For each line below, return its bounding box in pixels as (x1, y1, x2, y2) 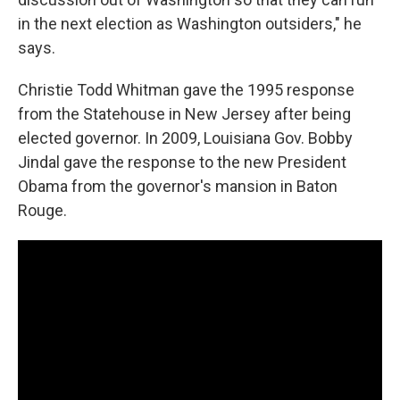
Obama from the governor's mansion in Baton (18, 176, 337, 196)
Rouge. (18, 200, 67, 220)
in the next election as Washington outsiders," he (18, 13, 362, 33)
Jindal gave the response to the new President (18, 152, 346, 171)
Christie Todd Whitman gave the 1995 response (18, 79, 354, 99)
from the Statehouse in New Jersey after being (18, 104, 351, 123)
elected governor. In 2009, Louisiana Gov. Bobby (18, 128, 353, 147)
